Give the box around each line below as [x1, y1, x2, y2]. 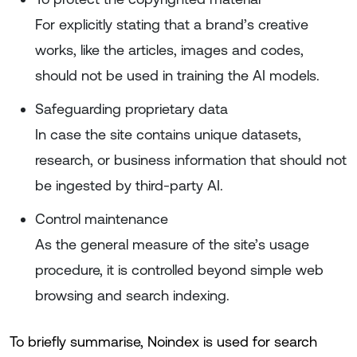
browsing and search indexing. [35, 287, 229, 304]
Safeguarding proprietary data [35, 100, 228, 117]
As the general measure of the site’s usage [35, 236, 309, 253]
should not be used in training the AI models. [35, 67, 320, 84]
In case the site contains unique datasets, [35, 126, 301, 143]
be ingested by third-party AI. [35, 177, 223, 194]
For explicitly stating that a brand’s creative [35, 16, 308, 33]
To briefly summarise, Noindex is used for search [10, 333, 317, 350]
